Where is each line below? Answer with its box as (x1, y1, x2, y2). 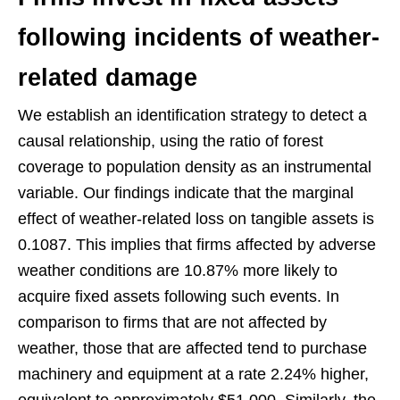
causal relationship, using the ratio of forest (18, 132, 323, 151)
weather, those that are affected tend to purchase (18, 339, 367, 358)
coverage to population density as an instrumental (18, 158, 371, 177)
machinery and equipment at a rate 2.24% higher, (18, 365, 369, 384)
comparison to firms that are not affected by (18, 313, 327, 332)
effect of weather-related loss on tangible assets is (18, 210, 374, 229)
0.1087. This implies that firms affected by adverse (18, 236, 376, 254)
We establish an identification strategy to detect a (18, 106, 367, 125)
